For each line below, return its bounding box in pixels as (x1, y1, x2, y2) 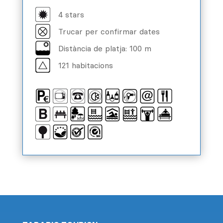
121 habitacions (58, 60, 113, 71)
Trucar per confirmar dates (58, 26, 160, 37)
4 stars (58, 9, 84, 20)
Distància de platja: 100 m (58, 43, 151, 54)
